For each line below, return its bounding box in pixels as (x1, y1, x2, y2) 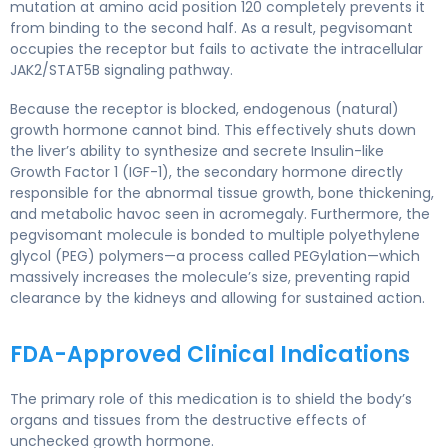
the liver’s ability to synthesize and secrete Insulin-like (10, 140, 384, 161)
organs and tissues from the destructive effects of (10, 409, 367, 430)
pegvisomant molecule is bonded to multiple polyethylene (10, 224, 420, 245)
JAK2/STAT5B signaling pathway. (10, 59, 233, 80)
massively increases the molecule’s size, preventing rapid (10, 266, 410, 287)
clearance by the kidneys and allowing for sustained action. (10, 287, 425, 308)
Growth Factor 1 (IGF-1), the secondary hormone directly (10, 161, 403, 182)
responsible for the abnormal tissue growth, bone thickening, (10, 182, 434, 203)
